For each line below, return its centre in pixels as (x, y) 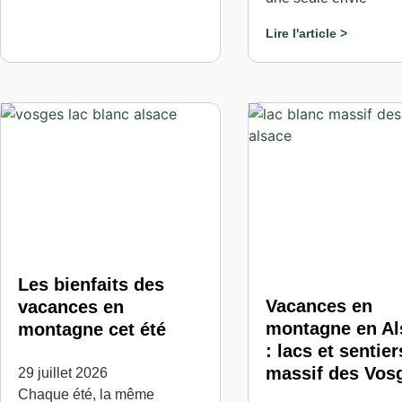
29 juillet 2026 (63, 372)
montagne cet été (92, 329)
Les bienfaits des (91, 284)
